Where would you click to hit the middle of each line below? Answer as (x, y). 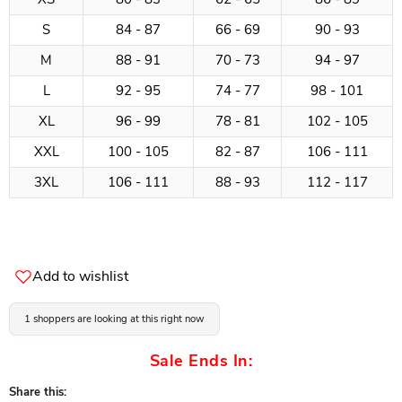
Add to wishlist (80, 277)
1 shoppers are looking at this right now (114, 319)
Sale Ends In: (201, 361)
